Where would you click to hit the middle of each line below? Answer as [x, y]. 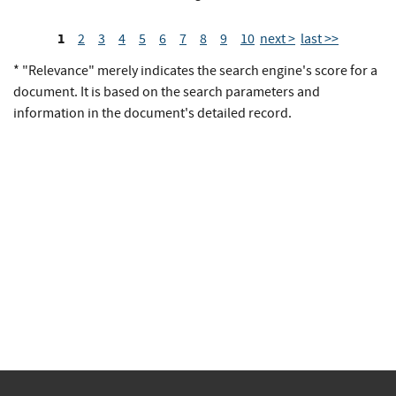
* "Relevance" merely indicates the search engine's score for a [195, 71]
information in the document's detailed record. [152, 114]
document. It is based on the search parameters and [167, 92]
